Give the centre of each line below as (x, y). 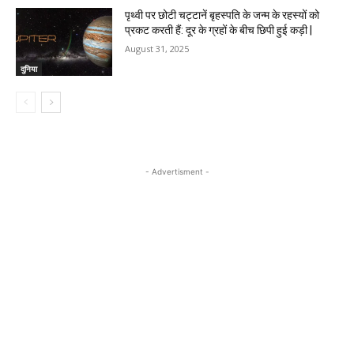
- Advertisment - (177, 172)
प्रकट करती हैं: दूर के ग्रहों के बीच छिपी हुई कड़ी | (219, 30)
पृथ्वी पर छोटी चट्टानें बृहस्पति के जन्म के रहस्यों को (222, 15)
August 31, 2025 (157, 49)
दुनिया (29, 69)
